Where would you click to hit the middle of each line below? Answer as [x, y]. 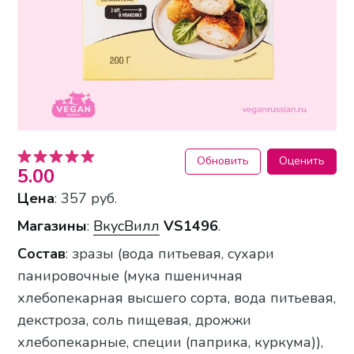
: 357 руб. [86, 198]
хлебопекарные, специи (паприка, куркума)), [171, 343]
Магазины [53, 226]
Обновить [222, 161]
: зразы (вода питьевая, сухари [170, 254]
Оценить [301, 161]
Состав [42, 254]
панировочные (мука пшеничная [130, 276]
